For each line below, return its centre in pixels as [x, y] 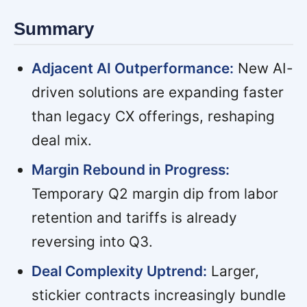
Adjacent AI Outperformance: [132, 68]
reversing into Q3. [92, 241]
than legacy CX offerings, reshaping [153, 116]
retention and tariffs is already [134, 217]
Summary [54, 29]
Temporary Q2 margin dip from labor [155, 193]
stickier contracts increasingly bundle [158, 295]
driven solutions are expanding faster [157, 92]
